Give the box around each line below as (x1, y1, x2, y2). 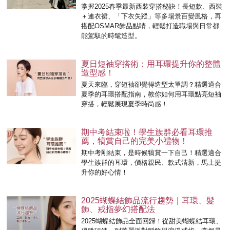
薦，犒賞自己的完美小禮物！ (81, 137, 188, 146)
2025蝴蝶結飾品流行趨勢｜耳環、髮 (81, 196, 215, 205)
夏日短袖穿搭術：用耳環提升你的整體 (81, 60, 221, 69)
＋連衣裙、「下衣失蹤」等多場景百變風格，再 (81, 12, 222, 21)
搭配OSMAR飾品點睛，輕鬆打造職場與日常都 (81, 22, 220, 30)
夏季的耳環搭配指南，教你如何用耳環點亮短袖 (81, 90, 222, 99)
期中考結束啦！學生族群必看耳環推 (81, 128, 213, 137)
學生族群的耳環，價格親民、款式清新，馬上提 (81, 159, 222, 167)
